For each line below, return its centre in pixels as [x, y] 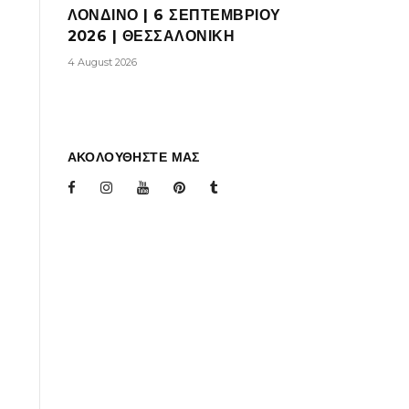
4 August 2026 [102, 62]
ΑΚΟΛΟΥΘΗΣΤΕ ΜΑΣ [133, 157]
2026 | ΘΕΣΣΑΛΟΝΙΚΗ [151, 36]
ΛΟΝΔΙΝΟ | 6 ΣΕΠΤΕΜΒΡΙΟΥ [174, 15]
